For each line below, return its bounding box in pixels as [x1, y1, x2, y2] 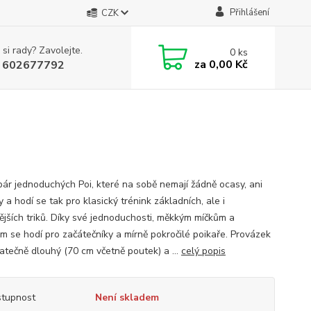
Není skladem [94, 291, 159, 304]
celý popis [180, 244, 226, 258]
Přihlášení [229, 6, 269, 19]
